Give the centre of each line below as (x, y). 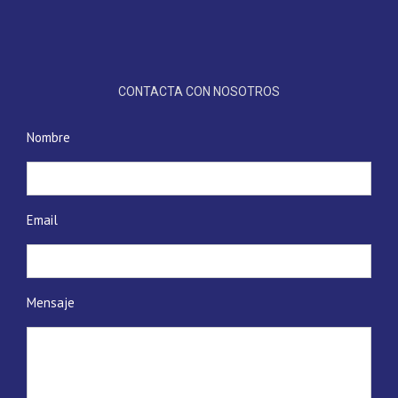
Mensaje (51, 302)
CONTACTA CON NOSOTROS (199, 91)
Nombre (48, 137)
